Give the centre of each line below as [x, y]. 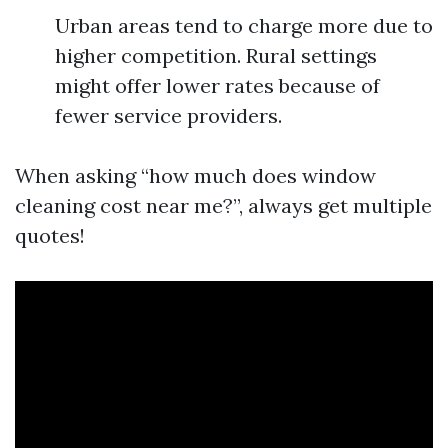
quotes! [50, 235]
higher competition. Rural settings [216, 55]
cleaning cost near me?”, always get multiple [223, 205]
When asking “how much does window [195, 175]
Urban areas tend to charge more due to [244, 25]
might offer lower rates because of [217, 85]
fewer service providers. [168, 115]
